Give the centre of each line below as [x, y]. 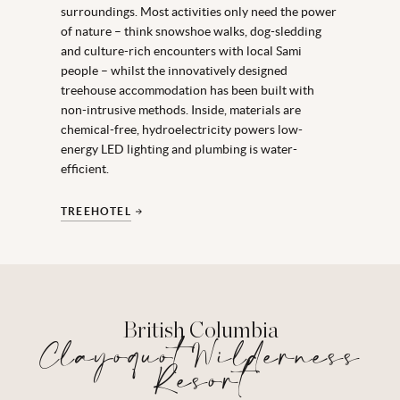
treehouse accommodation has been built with [187, 90]
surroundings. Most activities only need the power [199, 11]
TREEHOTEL [96, 211]
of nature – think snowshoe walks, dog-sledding [191, 31]
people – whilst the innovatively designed [174, 70]
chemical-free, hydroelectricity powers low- [182, 129]
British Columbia [200, 330]
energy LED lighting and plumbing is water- [179, 149]
